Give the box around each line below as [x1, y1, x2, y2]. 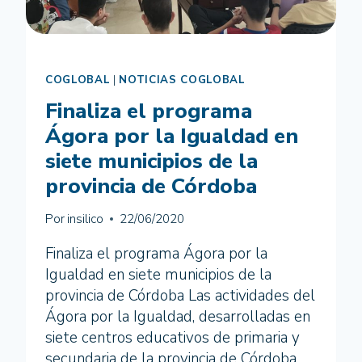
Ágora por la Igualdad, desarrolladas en [45, 305, 310, 327]
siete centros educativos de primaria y [45, 326, 300, 348]
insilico [67, 210, 104, 227]
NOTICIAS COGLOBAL [119, 73, 246, 88]
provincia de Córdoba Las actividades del [45, 284, 315, 306]
